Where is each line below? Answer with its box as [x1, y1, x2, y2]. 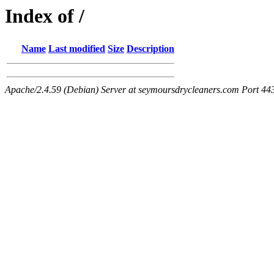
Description [127, 43, 174, 54]
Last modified [48, 43, 105, 54]
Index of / [5, 5, 84, 27]
